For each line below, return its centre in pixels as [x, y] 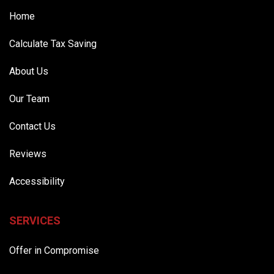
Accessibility [37, 181]
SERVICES [35, 220]
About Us [29, 71]
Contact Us [32, 126]
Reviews [28, 154]
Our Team [29, 98]
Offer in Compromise [54, 250]
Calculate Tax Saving [53, 43]
